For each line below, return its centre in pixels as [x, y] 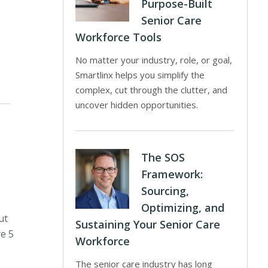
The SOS [163, 157]
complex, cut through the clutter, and [151, 90]
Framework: [172, 174]
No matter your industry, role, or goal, [153, 60]
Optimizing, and [182, 208]
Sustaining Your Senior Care [147, 224]
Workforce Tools [118, 37]
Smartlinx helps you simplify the [140, 75]
